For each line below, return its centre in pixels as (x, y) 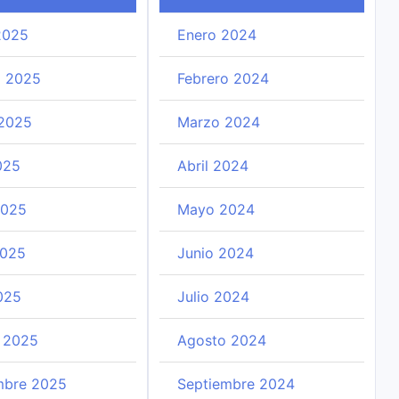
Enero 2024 (216, 35)
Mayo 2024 (216, 209)
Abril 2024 (212, 166)
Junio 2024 (215, 253)
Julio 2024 (213, 297)
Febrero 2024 (223, 78)
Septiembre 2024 (236, 384)
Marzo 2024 (218, 122)
